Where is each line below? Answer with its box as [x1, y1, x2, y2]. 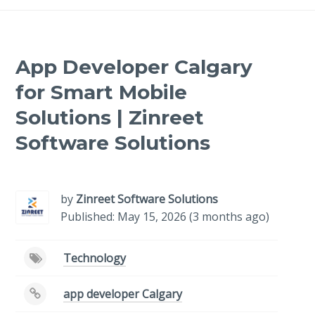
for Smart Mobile [15, 80, 188, 105]
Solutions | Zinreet [15, 105, 205, 130]
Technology [63, 250, 127, 266]
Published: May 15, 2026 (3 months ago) [60, 209, 270, 225]
